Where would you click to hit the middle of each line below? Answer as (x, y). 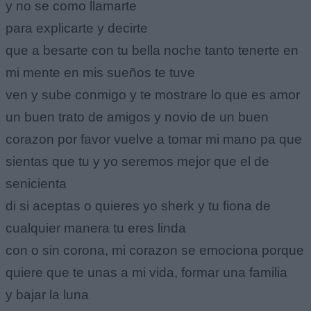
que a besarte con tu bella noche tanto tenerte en (152, 50)
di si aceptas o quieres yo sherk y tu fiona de (138, 205)
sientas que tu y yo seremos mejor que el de (137, 161)
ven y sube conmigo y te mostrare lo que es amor (153, 94)
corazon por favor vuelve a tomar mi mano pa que (154, 139)
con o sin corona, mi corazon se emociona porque (155, 250)
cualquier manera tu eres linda (96, 228)
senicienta (36, 183)
